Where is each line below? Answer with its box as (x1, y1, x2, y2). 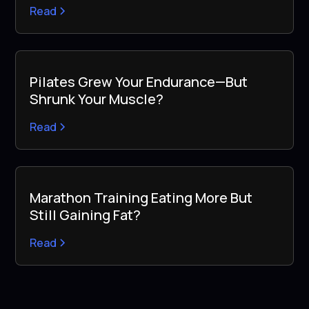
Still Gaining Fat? (30, 205, 141, 224)
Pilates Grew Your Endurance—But (30, 72, 248, 91)
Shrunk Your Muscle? (30, 89, 164, 108)
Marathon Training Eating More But (30, 188, 253, 207)
